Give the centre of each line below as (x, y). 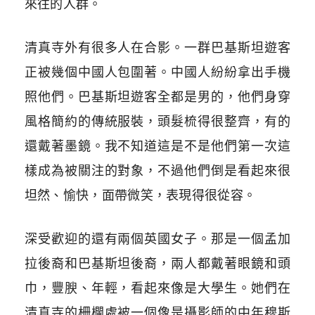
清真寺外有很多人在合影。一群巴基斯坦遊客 (157, 48)
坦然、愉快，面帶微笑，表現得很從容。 (140, 195)
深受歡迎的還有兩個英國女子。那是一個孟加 (157, 239)
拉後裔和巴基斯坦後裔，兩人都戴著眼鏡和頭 (157, 264)
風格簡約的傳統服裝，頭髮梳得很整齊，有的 (157, 122)
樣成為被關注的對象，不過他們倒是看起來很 (157, 171)
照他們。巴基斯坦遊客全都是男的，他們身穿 (157, 97)
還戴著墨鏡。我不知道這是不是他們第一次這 (157, 146)
